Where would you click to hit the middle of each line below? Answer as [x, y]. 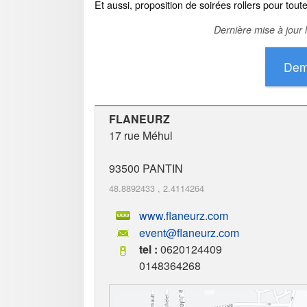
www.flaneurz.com [184, 215]
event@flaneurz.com [189, 233]
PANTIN [163, 168]
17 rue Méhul [141, 135]
